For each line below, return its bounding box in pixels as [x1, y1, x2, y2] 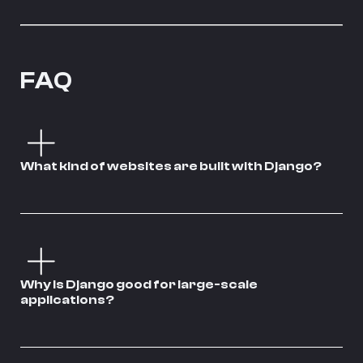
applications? [20, 293, 114, 307]
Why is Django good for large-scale [20, 277, 258, 292]
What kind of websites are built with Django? [20, 159, 322, 173]
